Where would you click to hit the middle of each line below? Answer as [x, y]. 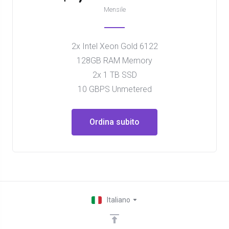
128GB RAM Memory [114, 61]
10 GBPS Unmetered [114, 89]
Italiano [119, 200]
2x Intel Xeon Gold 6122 [114, 46]
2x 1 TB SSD [114, 75]
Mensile [114, 9]
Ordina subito [114, 122]
